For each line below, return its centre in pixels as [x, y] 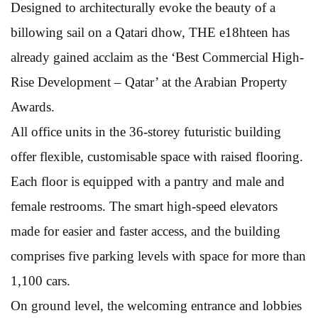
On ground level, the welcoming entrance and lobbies [156, 305]
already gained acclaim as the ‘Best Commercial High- [157, 57]
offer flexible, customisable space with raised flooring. [157, 156]
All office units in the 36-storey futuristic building [146, 131]
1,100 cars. [40, 280]
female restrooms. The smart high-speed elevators [144, 206]
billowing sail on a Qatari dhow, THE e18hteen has [150, 32]
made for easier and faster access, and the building [146, 231]
